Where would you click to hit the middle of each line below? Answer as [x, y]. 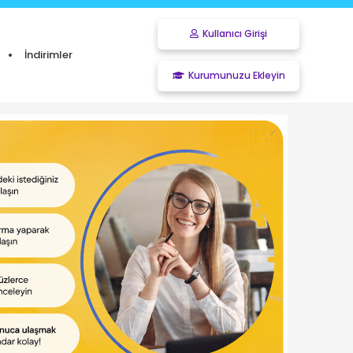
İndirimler [48, 55]
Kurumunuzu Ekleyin [236, 75]
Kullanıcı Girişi [235, 33]
